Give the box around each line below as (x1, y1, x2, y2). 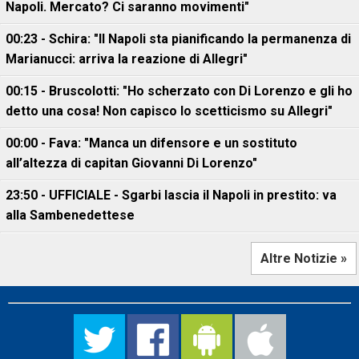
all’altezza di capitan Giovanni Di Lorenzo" (6, 155, 257, 171)
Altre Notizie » (260, 251, 347, 266)
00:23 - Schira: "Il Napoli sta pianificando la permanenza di (6, 31, 351, 46)
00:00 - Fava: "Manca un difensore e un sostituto (6, 135, 297, 151)
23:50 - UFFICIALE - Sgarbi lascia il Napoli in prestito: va (6, 188, 337, 203)
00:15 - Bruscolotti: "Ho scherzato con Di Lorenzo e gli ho (6, 83, 353, 99)
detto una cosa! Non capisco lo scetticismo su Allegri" (6, 103, 333, 119)
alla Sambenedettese (6, 208, 135, 223)
